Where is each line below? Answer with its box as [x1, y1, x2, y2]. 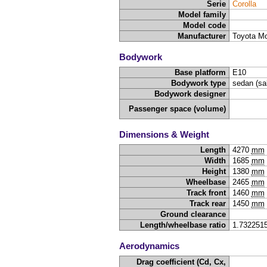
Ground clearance [160, 210, 226, 219]
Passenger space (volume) [129, 104, 226, 114]
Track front [187, 188, 226, 198]
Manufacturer [178, 32, 226, 41]
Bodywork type [171, 79, 226, 88]
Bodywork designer [154, 89, 226, 99]
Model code [183, 21, 226, 30]
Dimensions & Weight [119, 129, 209, 139]
